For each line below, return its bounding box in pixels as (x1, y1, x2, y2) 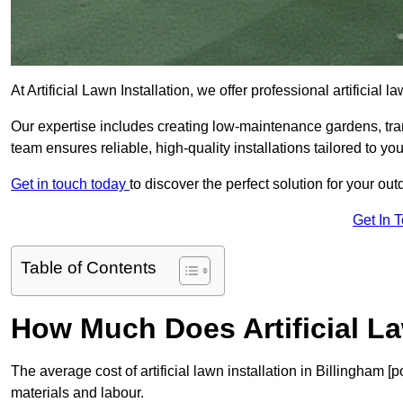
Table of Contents (21, 258, 157, 278)
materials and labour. (11, 385, 144, 401)
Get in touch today (11, 176, 130, 193)
